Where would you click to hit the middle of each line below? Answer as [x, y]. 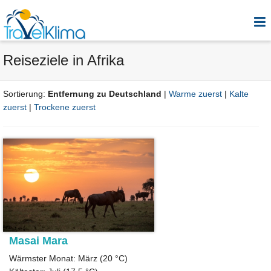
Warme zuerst [195, 94]
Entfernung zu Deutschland [105, 94]
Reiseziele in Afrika [64, 60]
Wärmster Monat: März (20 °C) [68, 259]
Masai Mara [38, 241]
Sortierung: [25, 94]
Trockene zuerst [65, 107]
